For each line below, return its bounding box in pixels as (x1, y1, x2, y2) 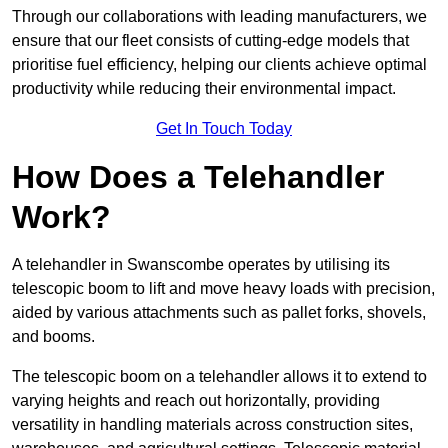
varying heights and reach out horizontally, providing (12, 392, 380, 410)
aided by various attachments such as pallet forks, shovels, (12, 304, 426, 322)
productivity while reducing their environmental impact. (12, 80, 396, 98)
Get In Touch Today (156, 120, 292, 138)
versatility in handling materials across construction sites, (12, 416, 413, 434)
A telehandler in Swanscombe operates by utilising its (12, 256, 390, 274)
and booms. (12, 328, 95, 346)
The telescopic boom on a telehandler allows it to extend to (12, 368, 427, 386)
